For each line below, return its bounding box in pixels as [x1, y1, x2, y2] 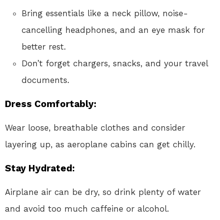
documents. [22, 75, 69, 85]
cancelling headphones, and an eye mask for [22, 25, 205, 35]
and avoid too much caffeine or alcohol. [5, 204, 169, 214]
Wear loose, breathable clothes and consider [5, 123, 185, 133]
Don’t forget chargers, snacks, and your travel [22, 58, 208, 69]
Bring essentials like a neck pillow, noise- [22, 8, 188, 19]
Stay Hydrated [5, 163, 72, 174]
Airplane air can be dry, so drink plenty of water [5, 187, 201, 197]
